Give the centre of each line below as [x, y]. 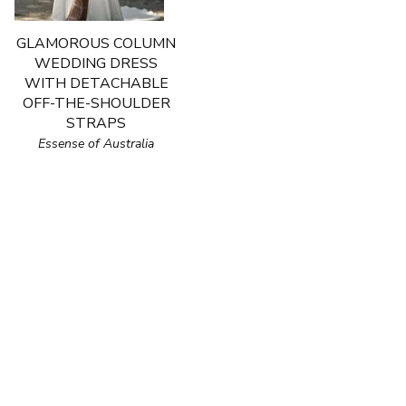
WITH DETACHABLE [96, 83]
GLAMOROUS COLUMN [96, 43]
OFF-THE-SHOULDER [96, 103]
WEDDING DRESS [96, 63]
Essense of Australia [96, 144]
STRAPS [96, 123]
